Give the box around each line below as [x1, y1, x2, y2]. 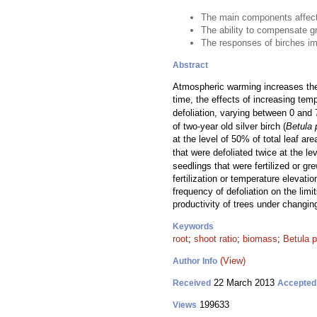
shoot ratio [194, 234, 237, 244]
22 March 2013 [211, 277, 277, 288]
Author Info [173, 256, 217, 266]
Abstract [173, 60, 208, 70]
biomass [243, 234, 277, 244]
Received [173, 278, 211, 288]
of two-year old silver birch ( [173, 121, 286, 132]
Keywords [173, 221, 214, 231]
